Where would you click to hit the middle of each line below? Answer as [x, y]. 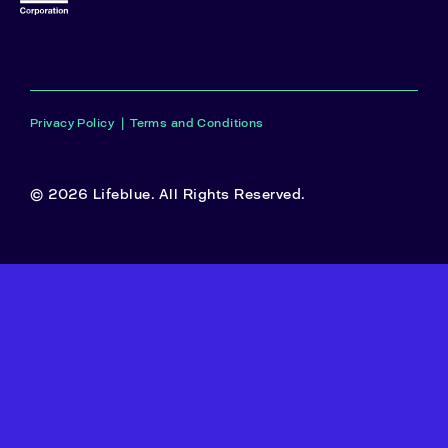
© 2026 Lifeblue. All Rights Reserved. [168, 194]
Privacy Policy [72, 122]
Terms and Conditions [197, 122]
